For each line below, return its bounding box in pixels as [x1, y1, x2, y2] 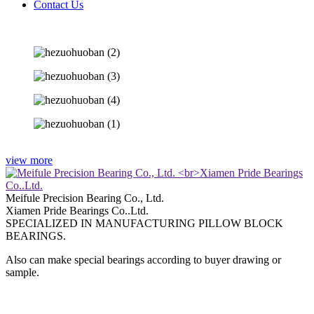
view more [6, 154, 53, 166]
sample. [6, 266, 39, 278]
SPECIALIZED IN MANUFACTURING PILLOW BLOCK [6, 217, 283, 229]
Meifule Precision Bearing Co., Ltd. [6, 192, 164, 204]
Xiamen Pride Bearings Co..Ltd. [6, 205, 149, 217]
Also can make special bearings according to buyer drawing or [6, 254, 281, 266]
